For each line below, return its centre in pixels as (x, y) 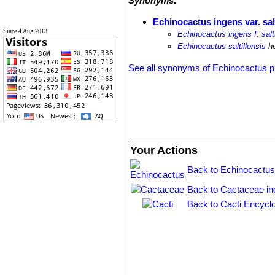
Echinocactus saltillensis (222, 46)
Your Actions (164, 150)
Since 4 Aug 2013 (25, 31)
